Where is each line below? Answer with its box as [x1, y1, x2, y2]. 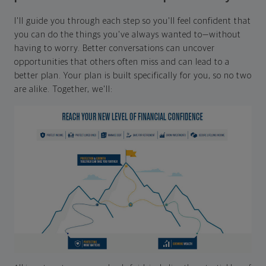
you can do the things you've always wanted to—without [14, 30, 241, 40]
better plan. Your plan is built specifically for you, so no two [14, 71, 252, 81]
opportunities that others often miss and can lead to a [14, 58, 230, 67]
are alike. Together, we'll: [14, 85, 113, 94]
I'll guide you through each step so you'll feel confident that [14, 17, 251, 26]
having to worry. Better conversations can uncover [14, 44, 215, 53]
